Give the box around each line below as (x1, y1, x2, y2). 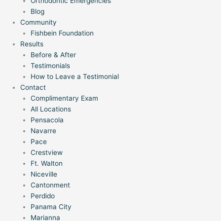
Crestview (30, 148, 63, 157)
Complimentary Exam (30, 94, 98, 103)
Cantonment (30, 181, 70, 189)
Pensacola (30, 116, 64, 124)
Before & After (30, 51, 76, 59)
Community (20, 18, 57, 27)
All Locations (30, 105, 71, 113)
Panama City (30, 203, 72, 211)
